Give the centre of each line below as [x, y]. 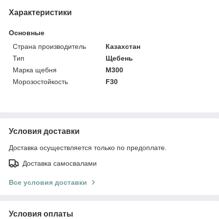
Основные [27, 33]
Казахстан [123, 46]
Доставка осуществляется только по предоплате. [88, 147]
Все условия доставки [48, 182]
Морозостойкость [40, 81]
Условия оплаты [41, 214]
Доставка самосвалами [60, 163]
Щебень [120, 58]
